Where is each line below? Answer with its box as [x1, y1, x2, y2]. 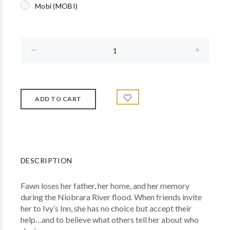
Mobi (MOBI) [35, 2, 78, 10]
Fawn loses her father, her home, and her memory [21, 181, 189, 190]
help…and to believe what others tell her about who [21, 215, 199, 224]
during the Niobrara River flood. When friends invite [21, 192, 202, 202]
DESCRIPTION [21, 156, 72, 165]
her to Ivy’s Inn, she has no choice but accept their [21, 203, 191, 213]
